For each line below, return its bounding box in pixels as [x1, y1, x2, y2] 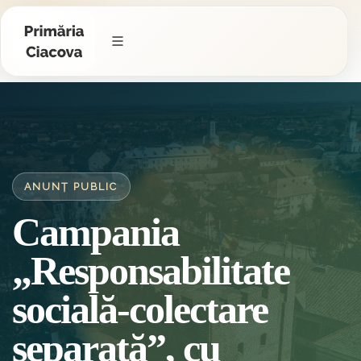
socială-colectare [12, 287, 268, 332]
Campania [12, 210, 180, 255]
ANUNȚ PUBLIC [24, 180, 118, 193]
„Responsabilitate [12, 248, 290, 293]
